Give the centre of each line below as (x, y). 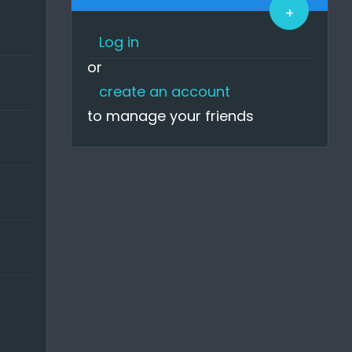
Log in (119, 42)
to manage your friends (170, 115)
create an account (165, 91)
